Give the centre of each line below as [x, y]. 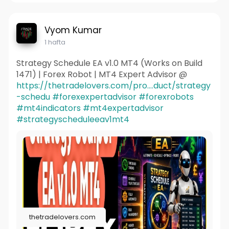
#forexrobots [166, 97]
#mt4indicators [48, 108]
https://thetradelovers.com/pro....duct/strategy [113, 85]
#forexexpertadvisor [94, 97]
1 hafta [55, 42]
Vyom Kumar [73, 30]
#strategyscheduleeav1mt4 [73, 119]
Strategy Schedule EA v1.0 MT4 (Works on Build [109, 63]
